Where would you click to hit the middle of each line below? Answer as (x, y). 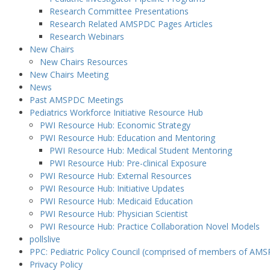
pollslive (45, 239)
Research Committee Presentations (119, 11)
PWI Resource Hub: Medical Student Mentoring (141, 150)
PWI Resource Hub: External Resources (115, 176)
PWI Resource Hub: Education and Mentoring (127, 138)
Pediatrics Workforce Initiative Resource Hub (116, 112)
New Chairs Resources (83, 62)
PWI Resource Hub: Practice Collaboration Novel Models (149, 226)
